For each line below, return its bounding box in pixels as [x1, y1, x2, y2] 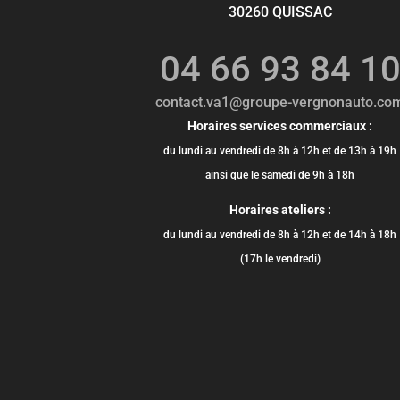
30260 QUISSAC [228, 3, 332, 21]
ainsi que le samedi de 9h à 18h [205, 168, 355, 181]
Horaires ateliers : [229, 202, 331, 217]
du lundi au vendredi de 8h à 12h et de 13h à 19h [163, 144, 397, 157]
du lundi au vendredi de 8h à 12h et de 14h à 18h [163, 228, 397, 241]
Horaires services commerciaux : [187, 118, 373, 133]
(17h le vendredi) [239, 252, 321, 265]
